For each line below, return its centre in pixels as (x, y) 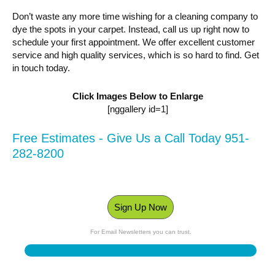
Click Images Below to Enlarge (137, 96)
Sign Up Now (141, 207)
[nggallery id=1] (137, 109)
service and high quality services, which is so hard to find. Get (136, 55)
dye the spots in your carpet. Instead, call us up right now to (131, 29)
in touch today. (41, 68)
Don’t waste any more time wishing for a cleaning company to (135, 16)
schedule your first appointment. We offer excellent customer (134, 42)
